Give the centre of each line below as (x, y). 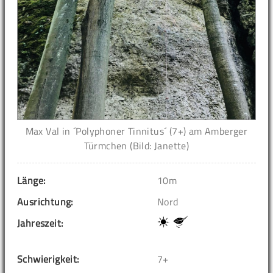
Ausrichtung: (45, 201)
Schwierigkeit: (48, 259)
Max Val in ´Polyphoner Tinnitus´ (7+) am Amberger (136, 131)
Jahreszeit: (40, 223)
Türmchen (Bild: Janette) (136, 145)
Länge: (31, 180)
